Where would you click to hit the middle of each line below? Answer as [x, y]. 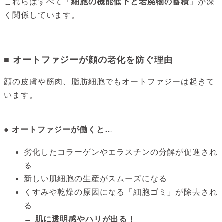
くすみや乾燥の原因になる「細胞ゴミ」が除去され [121, 192]
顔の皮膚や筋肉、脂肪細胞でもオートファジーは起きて [109, 82]
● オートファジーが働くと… [58, 130]
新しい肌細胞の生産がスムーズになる [95, 178]
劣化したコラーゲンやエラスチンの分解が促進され [121, 152]
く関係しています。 [42, 15]
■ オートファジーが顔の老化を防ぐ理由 [88, 60]
